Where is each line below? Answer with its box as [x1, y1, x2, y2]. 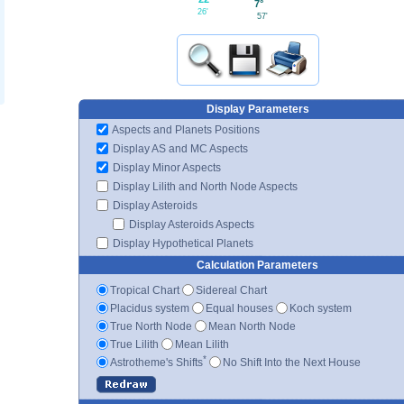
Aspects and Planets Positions [110, 123, 260, 136]
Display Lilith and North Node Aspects [110, 179, 298, 193]
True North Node [110, 319, 192, 333]
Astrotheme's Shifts [110, 355, 203, 369]
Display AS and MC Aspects [110, 142, 248, 155]
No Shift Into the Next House [223, 355, 361, 369]
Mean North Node [208, 319, 296, 333]
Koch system [289, 301, 352, 315]
